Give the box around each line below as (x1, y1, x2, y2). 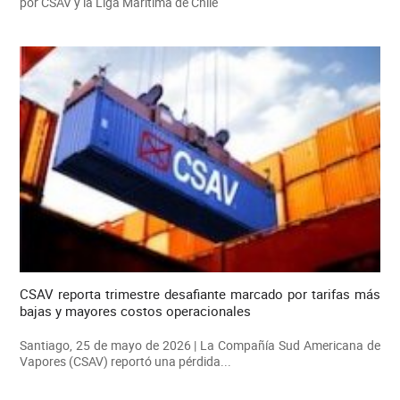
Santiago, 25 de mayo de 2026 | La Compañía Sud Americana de (19, 336, 381, 354)
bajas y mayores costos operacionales (19, 301, 251, 320)
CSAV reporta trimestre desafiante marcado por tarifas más (19, 284, 381, 303)
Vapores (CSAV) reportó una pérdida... (19, 352, 231, 370)
